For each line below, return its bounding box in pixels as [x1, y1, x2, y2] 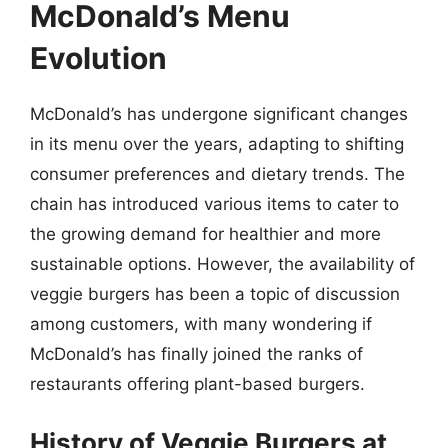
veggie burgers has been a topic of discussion [30, 284, 400, 304]
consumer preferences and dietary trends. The [30, 164, 405, 184]
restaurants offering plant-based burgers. [30, 374, 365, 394]
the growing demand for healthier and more [30, 224, 381, 244]
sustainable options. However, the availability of [30, 254, 415, 274]
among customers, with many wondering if [30, 314, 372, 334]
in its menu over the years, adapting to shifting [30, 134, 404, 154]
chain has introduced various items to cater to [30, 194, 399, 214]
